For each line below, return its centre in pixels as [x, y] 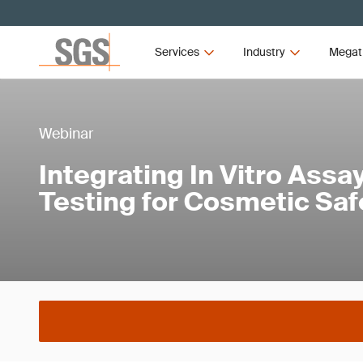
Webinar [66, 134]
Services [177, 52]
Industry [264, 52]
